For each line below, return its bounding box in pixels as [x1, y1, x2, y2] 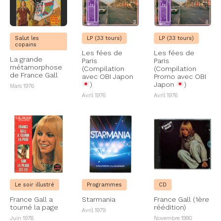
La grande [10, 55, 42, 63]
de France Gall [10, 71, 58, 79]
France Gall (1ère [153, 195, 209, 203]
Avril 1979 [81, 207, 106, 214]
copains [15, 41, 37, 48]
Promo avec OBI [153, 72, 206, 80]
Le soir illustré [15, 181, 54, 188]
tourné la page [10, 203, 58, 211]
